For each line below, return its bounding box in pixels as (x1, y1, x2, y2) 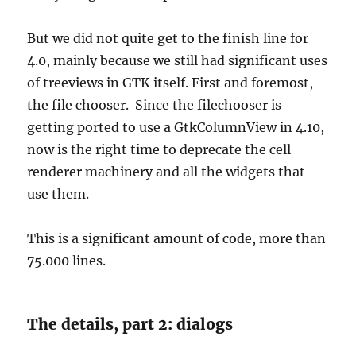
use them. (27, 186, 90, 202)
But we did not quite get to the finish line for (27, 30, 309, 46)
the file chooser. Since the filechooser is (27, 97, 282, 113)
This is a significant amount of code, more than (27, 230, 327, 246)
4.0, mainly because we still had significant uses (27, 52, 328, 68)
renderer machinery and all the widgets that (27, 164, 306, 180)
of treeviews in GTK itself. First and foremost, (27, 75, 314, 91)
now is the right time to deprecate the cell (27, 141, 292, 157)
